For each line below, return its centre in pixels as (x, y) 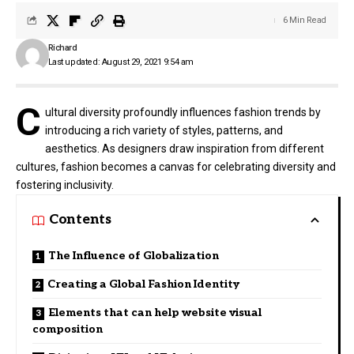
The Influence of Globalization (134, 255)
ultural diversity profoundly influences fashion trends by (183, 112)
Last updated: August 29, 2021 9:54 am (121, 62)
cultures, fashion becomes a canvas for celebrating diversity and (176, 166)
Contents (80, 220)
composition (68, 329)
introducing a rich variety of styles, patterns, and (164, 130)
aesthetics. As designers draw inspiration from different (184, 148)
